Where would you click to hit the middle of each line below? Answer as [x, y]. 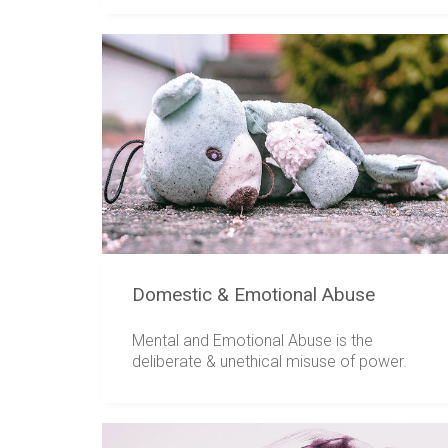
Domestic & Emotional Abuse [253, 295]
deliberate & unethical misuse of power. [269, 361]
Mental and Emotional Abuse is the [252, 340]
